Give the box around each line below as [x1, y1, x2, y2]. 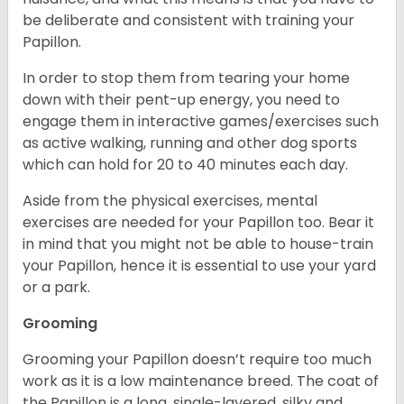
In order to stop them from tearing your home [23, 68, 350, 89]
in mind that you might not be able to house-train [23, 234, 373, 255]
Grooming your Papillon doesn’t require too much [23, 349, 372, 371]
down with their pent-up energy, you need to [23, 89, 340, 111]
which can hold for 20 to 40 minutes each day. [23, 154, 352, 176]
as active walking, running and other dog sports [23, 133, 357, 154]
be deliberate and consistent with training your [23, 10, 354, 32]
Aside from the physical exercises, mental [23, 190, 317, 212]
